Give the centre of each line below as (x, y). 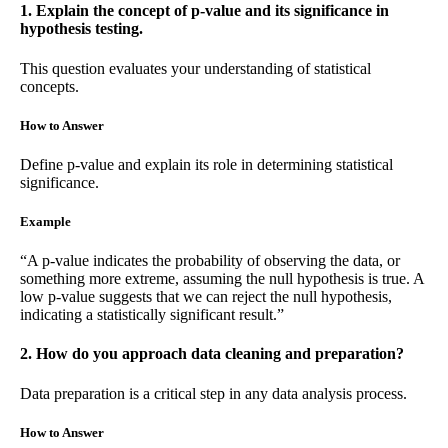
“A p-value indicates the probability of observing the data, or (210, 261)
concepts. (49, 86)
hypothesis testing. (81, 29)
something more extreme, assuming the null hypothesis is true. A (222, 279)
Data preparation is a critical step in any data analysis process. (213, 393)
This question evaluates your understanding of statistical (195, 68)
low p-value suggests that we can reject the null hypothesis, (206, 297)
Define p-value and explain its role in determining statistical (206, 164)
